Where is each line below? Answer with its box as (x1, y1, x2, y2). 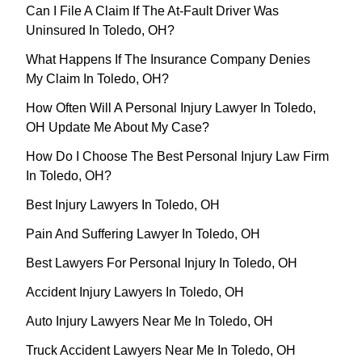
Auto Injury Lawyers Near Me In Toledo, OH (26, 314, 273, 329)
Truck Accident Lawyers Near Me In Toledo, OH (26, 343, 296, 358)
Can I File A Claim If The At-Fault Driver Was (26, 4, 279, 19)
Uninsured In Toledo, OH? (26, 23, 175, 38)
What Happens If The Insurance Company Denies (26, 53, 310, 67)
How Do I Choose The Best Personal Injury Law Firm (26, 149, 329, 164)
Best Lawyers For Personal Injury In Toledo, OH (26, 256, 297, 271)
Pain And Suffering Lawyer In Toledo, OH (26, 227, 260, 242)
